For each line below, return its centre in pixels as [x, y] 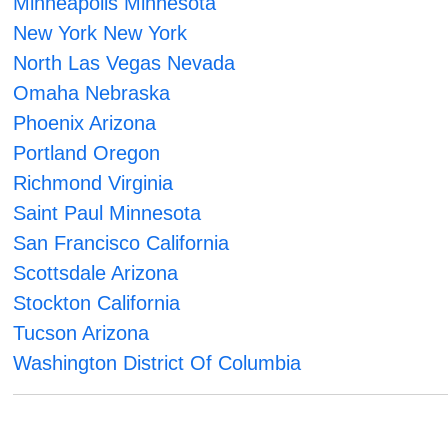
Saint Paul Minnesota [107, 213]
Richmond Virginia [93, 183]
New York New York [100, 33]
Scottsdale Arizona [96, 273]
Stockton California [97, 303]
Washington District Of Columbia [157, 363]
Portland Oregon [87, 153]
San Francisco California [121, 243]
